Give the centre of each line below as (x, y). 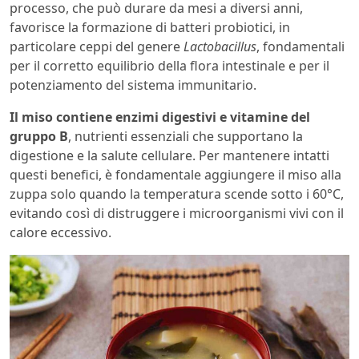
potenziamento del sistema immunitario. (133, 85)
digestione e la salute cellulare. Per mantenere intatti (169, 155)
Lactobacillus (220, 46)
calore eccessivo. (61, 232)
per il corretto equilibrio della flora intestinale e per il (169, 65)
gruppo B (39, 136)
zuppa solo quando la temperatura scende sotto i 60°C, (177, 194)
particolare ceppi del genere (97, 46)
